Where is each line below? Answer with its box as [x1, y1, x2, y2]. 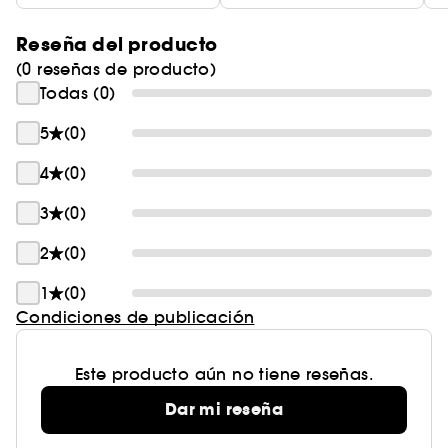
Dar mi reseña [164, 398, 284, 421]
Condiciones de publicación [16, 307, 255, 327]
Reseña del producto [16, 32, 218, 57]
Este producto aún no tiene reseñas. [75, 364, 373, 384]
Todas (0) [40, 83, 116, 103]
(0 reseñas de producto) [16, 59, 217, 79]
